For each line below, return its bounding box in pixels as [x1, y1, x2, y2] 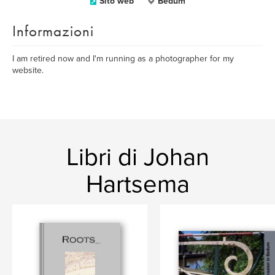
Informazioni [12, 21, 94, 41]
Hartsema [85, 169, 190, 199]
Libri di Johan [66, 142, 209, 172]
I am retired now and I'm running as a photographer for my [12, 53, 234, 64]
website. [12, 65, 44, 76]
